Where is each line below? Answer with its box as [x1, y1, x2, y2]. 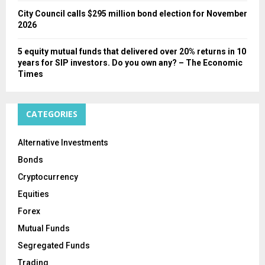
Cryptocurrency [18, 172, 78, 182]
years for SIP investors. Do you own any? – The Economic [18, 58, 243, 68]
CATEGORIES [26, 108, 77, 120]
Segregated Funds [18, 241, 90, 251]
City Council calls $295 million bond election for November [18, 9, 247, 19]
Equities [18, 189, 49, 199]
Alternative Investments [18, 138, 108, 148]
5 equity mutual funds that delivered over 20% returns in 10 [18, 47, 246, 57]
